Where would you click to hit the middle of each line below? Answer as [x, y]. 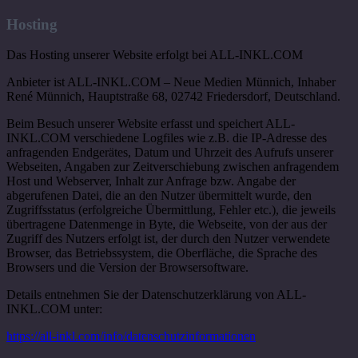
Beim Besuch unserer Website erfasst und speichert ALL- [151, 124]
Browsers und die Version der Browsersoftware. [127, 268]
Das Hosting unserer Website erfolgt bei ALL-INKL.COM [155, 55]
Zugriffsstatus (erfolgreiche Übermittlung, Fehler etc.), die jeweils [171, 210]
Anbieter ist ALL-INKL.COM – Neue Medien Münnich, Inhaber [171, 82]
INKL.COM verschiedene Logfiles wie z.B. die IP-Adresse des [167, 138]
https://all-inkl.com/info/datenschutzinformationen [131, 336]
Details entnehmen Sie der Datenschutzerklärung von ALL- [156, 295]
